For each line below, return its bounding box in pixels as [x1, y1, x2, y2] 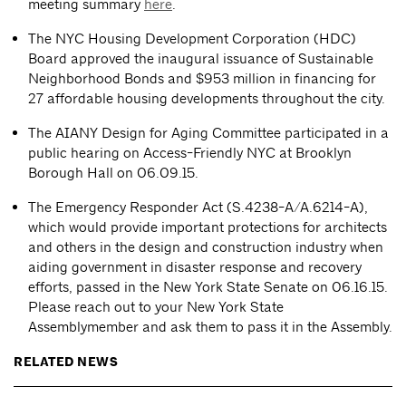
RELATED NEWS [14, 353, 118, 371]
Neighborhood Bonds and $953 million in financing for [28, 70, 376, 87]
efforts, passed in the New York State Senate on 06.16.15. [28, 278, 388, 295]
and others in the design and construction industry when [28, 238, 383, 256]
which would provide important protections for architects [28, 218, 387, 236]
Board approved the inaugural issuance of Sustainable [28, 50, 373, 67]
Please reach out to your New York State [28, 298, 284, 315]
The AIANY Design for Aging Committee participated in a [28, 124, 389, 141]
